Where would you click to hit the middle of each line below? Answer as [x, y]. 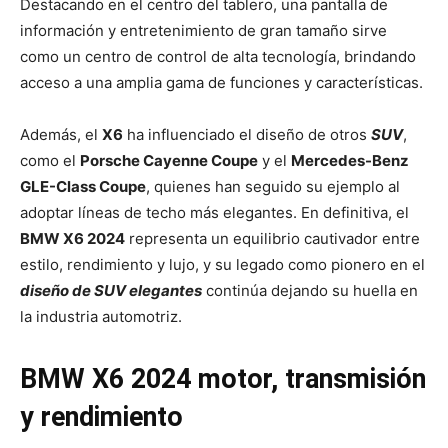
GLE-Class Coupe [83, 187]
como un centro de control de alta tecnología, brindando [218, 57]
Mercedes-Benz [350, 161]
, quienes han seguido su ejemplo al [273, 187]
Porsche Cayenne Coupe [169, 161]
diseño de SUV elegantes [111, 291]
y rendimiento [101, 417]
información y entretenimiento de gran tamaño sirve [203, 31]
